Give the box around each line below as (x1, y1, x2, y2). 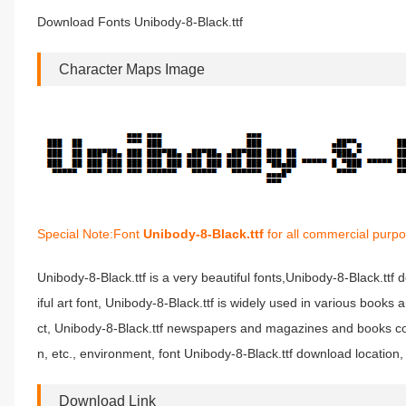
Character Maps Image (59, 62, 205, 77)
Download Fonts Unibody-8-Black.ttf (37, 14, 243, 29)
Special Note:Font (37, 227, 143, 241)
